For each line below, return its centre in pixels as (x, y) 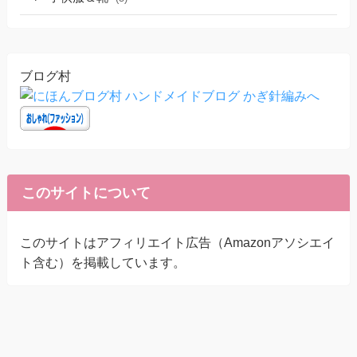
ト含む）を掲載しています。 (102, 262)
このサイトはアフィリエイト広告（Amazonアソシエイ (177, 242)
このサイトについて (86, 193)
